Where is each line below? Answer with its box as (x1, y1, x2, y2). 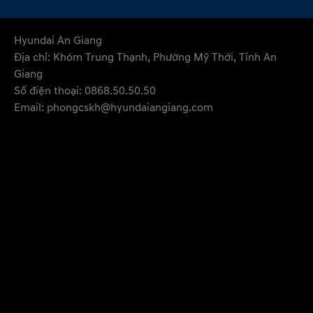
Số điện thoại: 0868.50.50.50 (14, 83, 156, 98)
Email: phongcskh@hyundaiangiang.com (14, 100, 213, 115)
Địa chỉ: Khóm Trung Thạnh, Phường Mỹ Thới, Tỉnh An (14, 50, 277, 64)
